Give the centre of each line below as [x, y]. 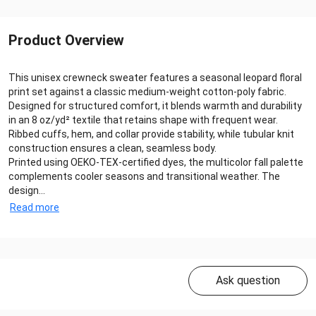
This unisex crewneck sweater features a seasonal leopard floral [155, 77]
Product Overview [66, 40]
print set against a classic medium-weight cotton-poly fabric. [147, 91]
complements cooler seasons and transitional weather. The [144, 176]
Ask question [248, 280]
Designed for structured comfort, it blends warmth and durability [155, 105]
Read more [35, 207]
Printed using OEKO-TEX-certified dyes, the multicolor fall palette [156, 162]
